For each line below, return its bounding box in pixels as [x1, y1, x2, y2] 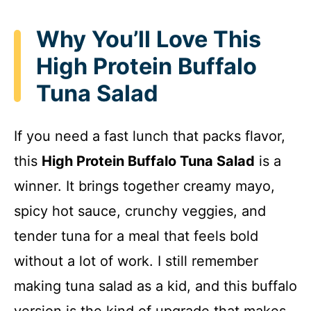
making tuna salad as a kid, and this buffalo [14, 278, 297, 295]
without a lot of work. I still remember [14, 253, 258, 270]
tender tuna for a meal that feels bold [14, 228, 258, 245]
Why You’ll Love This [36, 25, 261, 53]
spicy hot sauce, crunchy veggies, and [14, 203, 266, 220]
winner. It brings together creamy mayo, [14, 178, 275, 195]
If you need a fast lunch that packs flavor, [14, 128, 285, 145]
